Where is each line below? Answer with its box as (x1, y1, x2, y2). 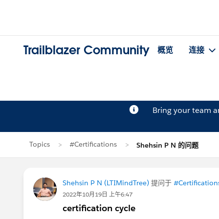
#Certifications (69, 140, 117, 149)
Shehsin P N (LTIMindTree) (63, 178, 149, 187)
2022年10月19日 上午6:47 (63, 190, 132, 198)
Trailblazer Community (23, 43, 150, 58)
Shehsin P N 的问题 (136, 141, 198, 150)
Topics (29, 140, 50, 149)
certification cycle (63, 202, 135, 214)
